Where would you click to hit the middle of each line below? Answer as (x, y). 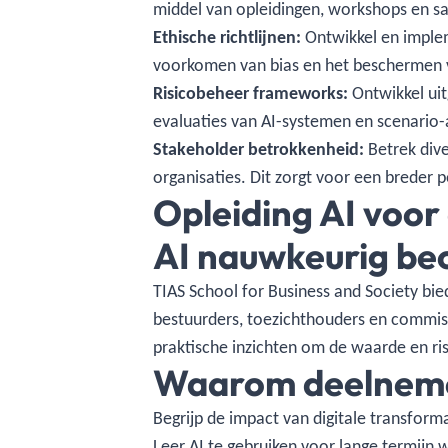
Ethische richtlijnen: (229, 37)
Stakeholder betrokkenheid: (259, 149)
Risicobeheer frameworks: (253, 93)
